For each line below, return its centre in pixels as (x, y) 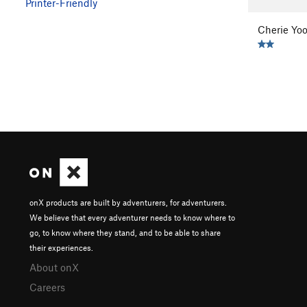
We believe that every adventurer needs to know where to (132, 217)
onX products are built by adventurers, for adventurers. (128, 202)
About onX (54, 267)
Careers (47, 287)
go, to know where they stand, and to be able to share (125, 232)
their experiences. (61, 247)
